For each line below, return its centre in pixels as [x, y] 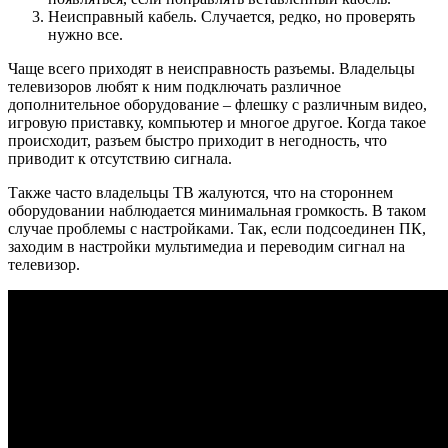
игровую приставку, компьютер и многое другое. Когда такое [217, 123]
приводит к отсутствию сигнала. [120, 159]
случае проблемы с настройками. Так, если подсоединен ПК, [217, 229]
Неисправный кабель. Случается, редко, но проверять [231, 17]
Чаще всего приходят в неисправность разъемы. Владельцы [211, 69]
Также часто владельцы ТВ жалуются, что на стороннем [200, 193]
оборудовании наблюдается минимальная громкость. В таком [217, 211]
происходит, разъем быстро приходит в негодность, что [197, 141]
